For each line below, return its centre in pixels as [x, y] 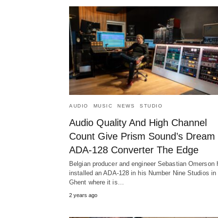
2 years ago [83, 195]
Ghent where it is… [97, 182]
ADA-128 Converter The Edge [134, 150]
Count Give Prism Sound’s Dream [142, 136]
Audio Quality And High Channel [138, 122]
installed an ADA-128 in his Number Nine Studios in [143, 173]
